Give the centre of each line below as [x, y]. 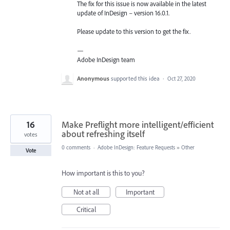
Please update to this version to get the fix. [134, 32]
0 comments [76, 147]
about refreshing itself [103, 133]
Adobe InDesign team [106, 59]
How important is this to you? [103, 173]
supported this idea [136, 78]
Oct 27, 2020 [181, 78]
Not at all [86, 192]
